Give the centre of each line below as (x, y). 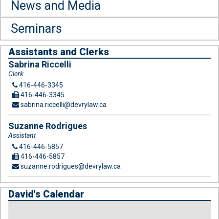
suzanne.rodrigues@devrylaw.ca (70, 166)
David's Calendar (46, 194)
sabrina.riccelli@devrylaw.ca (63, 105)
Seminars (36, 29)
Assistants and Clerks (59, 52)
